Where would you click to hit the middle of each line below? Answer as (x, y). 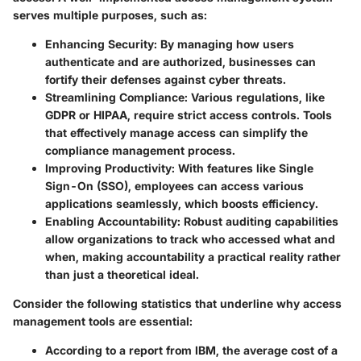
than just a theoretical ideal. (122, 274)
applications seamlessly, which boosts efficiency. (182, 203)
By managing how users (226, 44)
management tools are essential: (103, 321)
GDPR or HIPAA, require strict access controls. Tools (189, 114)
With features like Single (244, 168)
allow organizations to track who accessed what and (190, 239)
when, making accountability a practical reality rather (193, 256)
